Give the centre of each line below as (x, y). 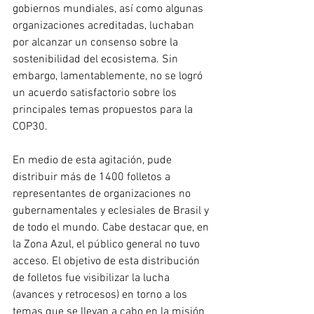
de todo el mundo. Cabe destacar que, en (112, 228)
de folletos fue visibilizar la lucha (93, 279)
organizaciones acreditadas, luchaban (105, 26)
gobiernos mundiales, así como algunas (109, 9)
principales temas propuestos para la (104, 110)
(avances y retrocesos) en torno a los (101, 295)
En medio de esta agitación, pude (94, 161)
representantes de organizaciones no (103, 194)
